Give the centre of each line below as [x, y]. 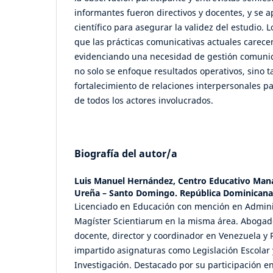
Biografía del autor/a [126, 154]
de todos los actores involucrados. [144, 101]
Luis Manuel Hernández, [126, 181]
